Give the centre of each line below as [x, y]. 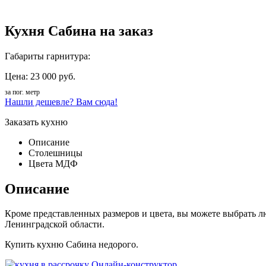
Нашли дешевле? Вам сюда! [61, 102]
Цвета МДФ [53, 163]
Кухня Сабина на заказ [79, 31]
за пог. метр [22, 92]
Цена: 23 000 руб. [40, 76]
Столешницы [56, 153]
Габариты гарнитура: [47, 56]
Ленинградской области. [55, 224]
